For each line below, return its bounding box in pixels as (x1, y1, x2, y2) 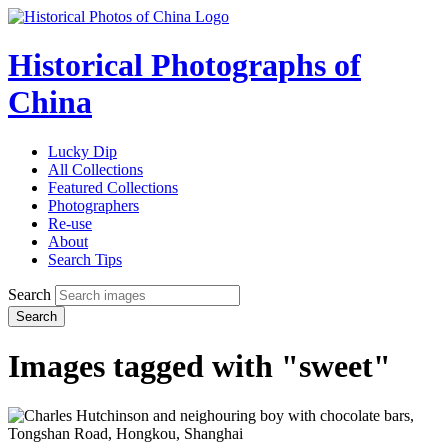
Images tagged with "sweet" (8, 348, 391, 385)
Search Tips (48, 250, 122, 268)
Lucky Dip (48, 142, 117, 160)
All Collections (48, 160, 143, 178)
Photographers (48, 196, 139, 214)
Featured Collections (48, 178, 178, 196)
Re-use (48, 214, 92, 232)
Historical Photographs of (8, 47, 361, 84)
